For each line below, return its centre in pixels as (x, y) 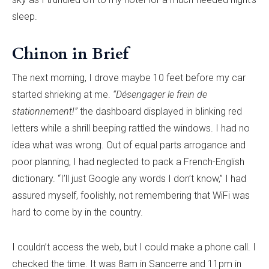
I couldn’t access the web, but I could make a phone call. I (134, 247)
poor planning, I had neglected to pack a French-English (128, 162)
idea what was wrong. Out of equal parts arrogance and (129, 145)
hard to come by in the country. (77, 213)
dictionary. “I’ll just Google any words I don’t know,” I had (129, 179)
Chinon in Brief (70, 54)
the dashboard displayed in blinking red (160, 112)
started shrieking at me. (62, 95)
